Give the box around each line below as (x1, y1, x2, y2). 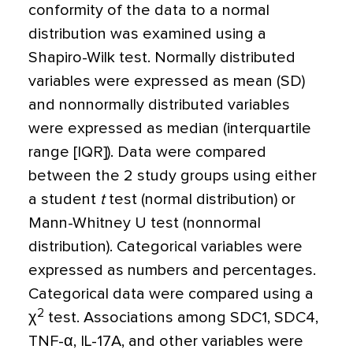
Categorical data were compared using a (28, 286, 314, 302)
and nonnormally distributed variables (28, 97, 290, 113)
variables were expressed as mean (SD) (28, 73, 305, 89)
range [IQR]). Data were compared (28, 144, 266, 160)
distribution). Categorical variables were (28, 239, 303, 255)
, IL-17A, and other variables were (73, 333, 303, 349)
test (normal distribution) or (105, 191, 295, 207)
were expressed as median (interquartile (28, 121, 311, 136)
